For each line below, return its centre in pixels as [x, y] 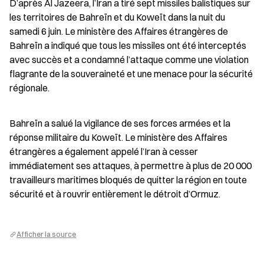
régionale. [29, 88]
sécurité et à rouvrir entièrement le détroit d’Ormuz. [115, 194]
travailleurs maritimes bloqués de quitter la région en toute [128, 180]
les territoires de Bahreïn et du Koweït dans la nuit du [117, 17]
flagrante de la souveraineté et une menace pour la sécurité [131, 74]
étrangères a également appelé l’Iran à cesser [104, 151]
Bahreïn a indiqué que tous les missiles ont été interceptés [128, 45]
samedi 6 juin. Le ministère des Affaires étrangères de [119, 31]
